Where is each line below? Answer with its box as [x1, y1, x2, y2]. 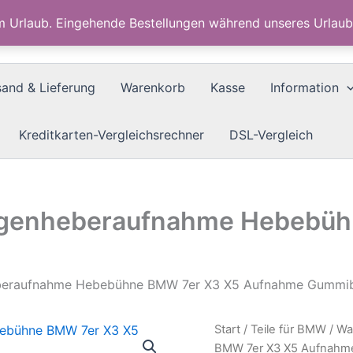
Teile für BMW [251, 322, 326, 336]
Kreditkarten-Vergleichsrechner [19, 127, 204, 143]
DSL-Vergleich [229, 127, 313, 143]
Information [270, 80, 339, 95]
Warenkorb [121, 80, 185, 95]
